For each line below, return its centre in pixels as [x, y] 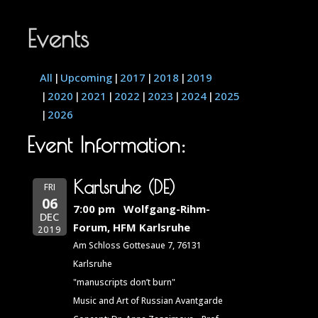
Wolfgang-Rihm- [166, 209]
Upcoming [87, 77]
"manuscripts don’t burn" [124, 283]
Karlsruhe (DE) [124, 187]
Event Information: [107, 144]
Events [58, 38]
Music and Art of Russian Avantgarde [148, 301]
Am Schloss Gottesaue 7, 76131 [137, 246]
